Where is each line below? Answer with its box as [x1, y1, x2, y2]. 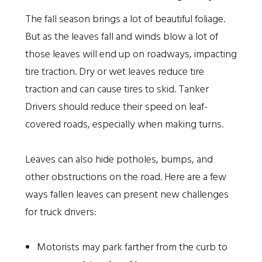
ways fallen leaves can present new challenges [25, 186, 229, 204]
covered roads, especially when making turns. [25, 116, 226, 133]
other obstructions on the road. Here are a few [25, 168, 226, 186]
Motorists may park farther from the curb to [36, 239, 227, 256]
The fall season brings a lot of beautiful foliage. [25, 11, 225, 28]
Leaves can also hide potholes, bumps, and [25, 151, 213, 168]
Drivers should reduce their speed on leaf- [25, 98, 208, 116]
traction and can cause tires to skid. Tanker [25, 81, 209, 98]
